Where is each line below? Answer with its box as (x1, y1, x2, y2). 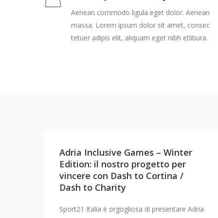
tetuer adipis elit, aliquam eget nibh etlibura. (71, 33, 208, 43)
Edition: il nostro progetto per (59, 158, 186, 170)
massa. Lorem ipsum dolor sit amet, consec (71, 20, 210, 30)
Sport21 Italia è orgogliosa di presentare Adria (59, 204, 204, 214)
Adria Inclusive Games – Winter (59, 146, 192, 159)
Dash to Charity (59, 182, 126, 194)
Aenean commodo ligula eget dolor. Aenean (71, 8, 210, 18)
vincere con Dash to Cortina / (59, 170, 183, 182)
